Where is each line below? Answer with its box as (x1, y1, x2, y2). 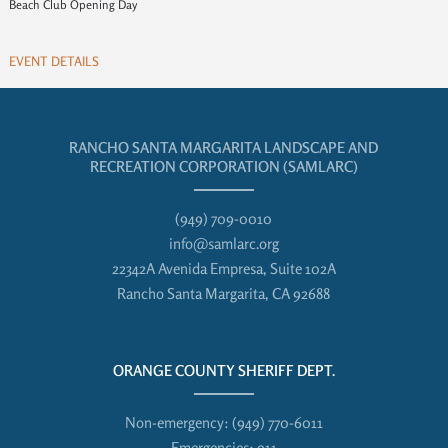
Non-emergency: (124, 413, 232, 432)
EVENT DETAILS (8, 53, 99, 69)
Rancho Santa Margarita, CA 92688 (117, 284, 331, 303)
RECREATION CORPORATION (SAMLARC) (89, 157, 358, 176)
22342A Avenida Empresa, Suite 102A (111, 259, 336, 278)
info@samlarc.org (168, 234, 279, 253)
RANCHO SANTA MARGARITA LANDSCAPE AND (69, 138, 379, 157)
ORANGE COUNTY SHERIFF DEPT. (112, 361, 335, 380)
